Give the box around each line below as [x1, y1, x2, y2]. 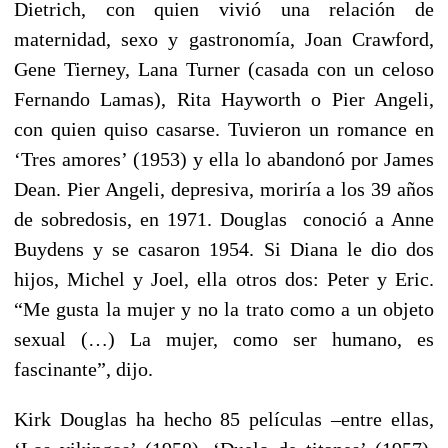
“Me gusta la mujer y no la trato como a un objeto [14, 297, 434, 320]
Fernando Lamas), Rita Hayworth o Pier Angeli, [14, 87, 434, 110]
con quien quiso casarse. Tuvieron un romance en [14, 117, 434, 140]
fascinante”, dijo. [14, 357, 153, 380]
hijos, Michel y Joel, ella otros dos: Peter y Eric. [14, 267, 434, 290]
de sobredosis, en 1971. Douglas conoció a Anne [14, 207, 434, 230]
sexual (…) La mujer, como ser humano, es [14, 327, 434, 350]
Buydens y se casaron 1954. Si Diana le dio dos [14, 237, 434, 260]
